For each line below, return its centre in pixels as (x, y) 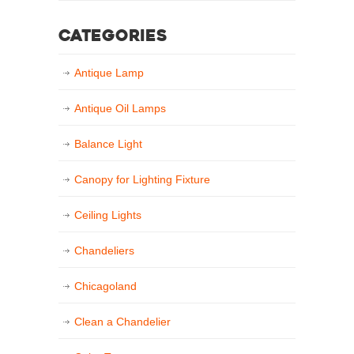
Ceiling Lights (108, 215)
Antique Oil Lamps (120, 109)
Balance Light (108, 144)
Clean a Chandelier (122, 322)
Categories (113, 38)
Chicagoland (105, 286)
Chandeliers (104, 251)
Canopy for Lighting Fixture (142, 180)
